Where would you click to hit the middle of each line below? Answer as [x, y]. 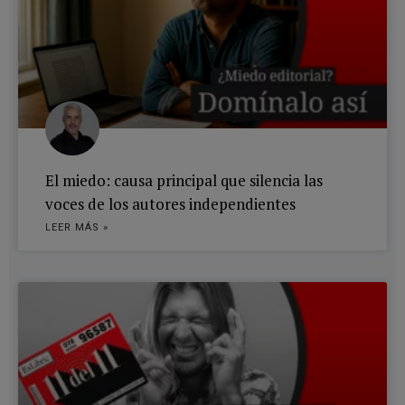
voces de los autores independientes [170, 203]
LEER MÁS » [77, 227]
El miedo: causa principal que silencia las [184, 180]
